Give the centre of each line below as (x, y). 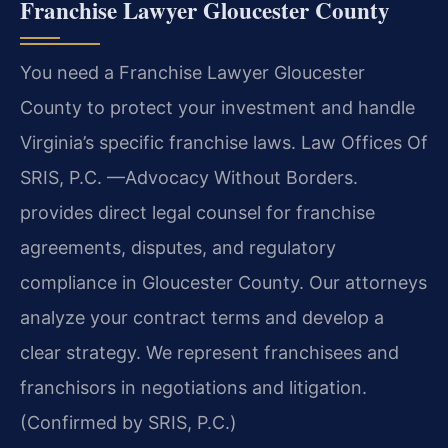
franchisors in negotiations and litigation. (193, 387)
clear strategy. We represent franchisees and (209, 352)
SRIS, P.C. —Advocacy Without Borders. (189, 177)
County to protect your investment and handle (217, 107)
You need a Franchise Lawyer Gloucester (192, 72)
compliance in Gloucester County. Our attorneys (223, 282)
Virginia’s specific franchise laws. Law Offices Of (224, 142)
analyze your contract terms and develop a (202, 317)
